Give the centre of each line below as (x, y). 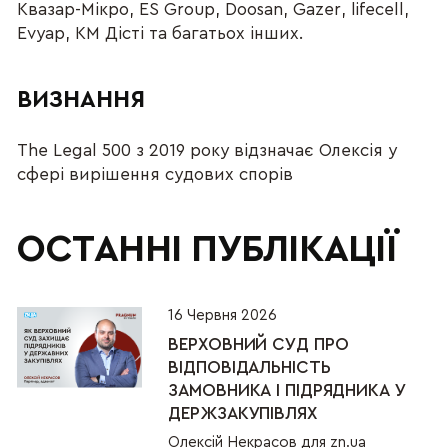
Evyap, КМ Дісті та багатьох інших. (160, 34)
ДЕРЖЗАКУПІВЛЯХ (242, 414)
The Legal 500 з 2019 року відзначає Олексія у (207, 151)
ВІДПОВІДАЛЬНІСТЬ (249, 368)
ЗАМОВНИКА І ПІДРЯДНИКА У (287, 391)
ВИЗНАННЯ (81, 100)
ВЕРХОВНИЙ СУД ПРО (258, 345)
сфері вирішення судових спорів (155, 175)
